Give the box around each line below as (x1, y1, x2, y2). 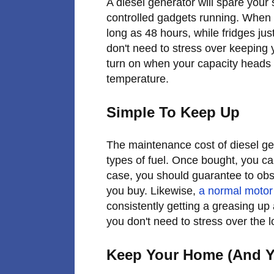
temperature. (106, 72, 172, 85)
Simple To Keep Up (106, 103, 244, 120)
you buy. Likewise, (106, 184, 199, 197)
